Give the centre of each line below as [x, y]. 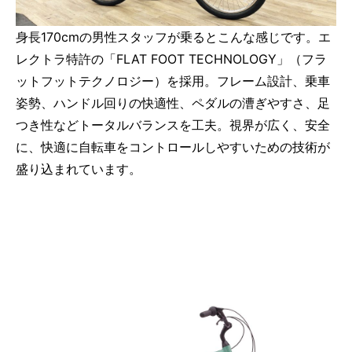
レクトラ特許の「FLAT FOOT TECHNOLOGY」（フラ [171, 59]
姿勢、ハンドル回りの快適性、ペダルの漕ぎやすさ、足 [173, 103]
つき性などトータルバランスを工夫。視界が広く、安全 [173, 125]
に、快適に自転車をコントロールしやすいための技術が [173, 147]
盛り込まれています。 [79, 169]
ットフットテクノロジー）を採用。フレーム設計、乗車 [173, 81]
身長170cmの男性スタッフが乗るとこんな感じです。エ [173, 37]
